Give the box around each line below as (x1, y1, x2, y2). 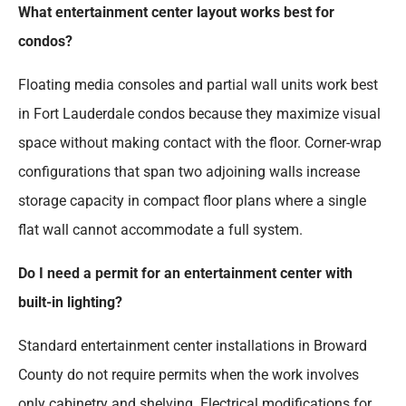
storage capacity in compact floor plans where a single (18, 192, 366, 210)
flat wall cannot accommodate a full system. (18, 221, 303, 239)
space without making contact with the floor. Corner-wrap (18, 134, 382, 152)
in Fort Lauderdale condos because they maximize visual (18, 105, 381, 123)
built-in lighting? (18, 294, 122, 312)
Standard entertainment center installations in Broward (18, 337, 367, 355)
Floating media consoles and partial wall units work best (18, 76, 378, 94)
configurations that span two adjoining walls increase (18, 163, 360, 181)
